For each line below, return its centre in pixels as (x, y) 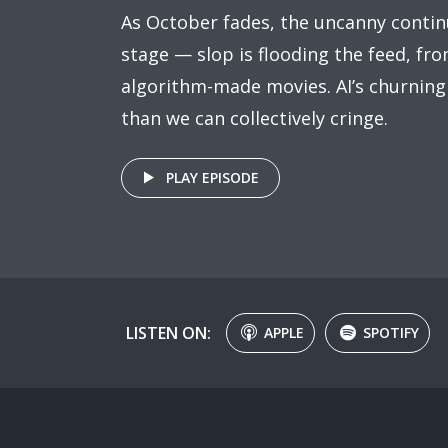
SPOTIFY (391, 332)
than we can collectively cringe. (254, 118)
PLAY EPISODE (212, 177)
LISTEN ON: (168, 332)
